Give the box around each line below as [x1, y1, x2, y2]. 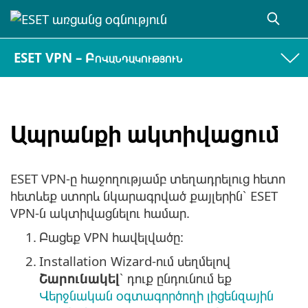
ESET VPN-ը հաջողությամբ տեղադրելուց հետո [10, 170, 285, 188]
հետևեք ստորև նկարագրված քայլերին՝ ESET [10, 187, 278, 205]
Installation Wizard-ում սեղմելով [39, 252, 230, 270]
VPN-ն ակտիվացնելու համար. [10, 204, 190, 222]
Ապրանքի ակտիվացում [10, 118, 279, 149]
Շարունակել [39, 269, 120, 287]
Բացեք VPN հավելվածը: [39, 228, 184, 246]
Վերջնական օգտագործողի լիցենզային [39, 287, 274, 305]
